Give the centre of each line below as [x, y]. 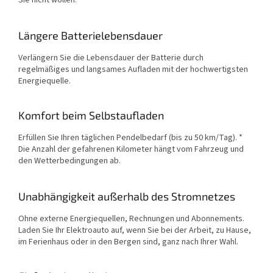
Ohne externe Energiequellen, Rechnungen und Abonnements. [131, 218]
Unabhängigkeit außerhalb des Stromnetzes [127, 196]
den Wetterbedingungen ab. [69, 161]
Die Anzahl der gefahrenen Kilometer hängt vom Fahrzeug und [131, 149]
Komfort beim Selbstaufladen [91, 115]
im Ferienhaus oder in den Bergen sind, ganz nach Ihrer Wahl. [128, 242]
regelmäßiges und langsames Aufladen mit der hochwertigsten [133, 69]
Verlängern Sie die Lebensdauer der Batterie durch [111, 58]
